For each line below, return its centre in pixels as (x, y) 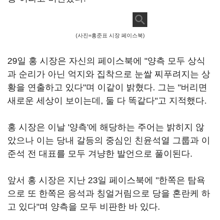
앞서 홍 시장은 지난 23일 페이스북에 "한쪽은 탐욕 (106, 180)
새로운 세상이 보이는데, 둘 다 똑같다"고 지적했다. (107, 101)
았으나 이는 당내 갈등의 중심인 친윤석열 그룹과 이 (109, 140)
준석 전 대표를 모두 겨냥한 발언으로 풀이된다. (100, 154)
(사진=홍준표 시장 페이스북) (110, 35)
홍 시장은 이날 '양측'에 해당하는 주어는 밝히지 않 (106, 127)
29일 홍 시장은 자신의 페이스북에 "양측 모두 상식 (106, 61)
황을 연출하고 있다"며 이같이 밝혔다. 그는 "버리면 (107, 87)
